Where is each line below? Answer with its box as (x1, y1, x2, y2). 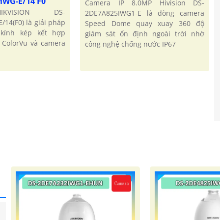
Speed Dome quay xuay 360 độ (85, 19, 205, 28)
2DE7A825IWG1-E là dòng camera (85, 8, 205, 18)
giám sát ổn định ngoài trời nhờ (85, 29, 205, 39)
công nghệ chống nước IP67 (85, 39, 176, 49)
